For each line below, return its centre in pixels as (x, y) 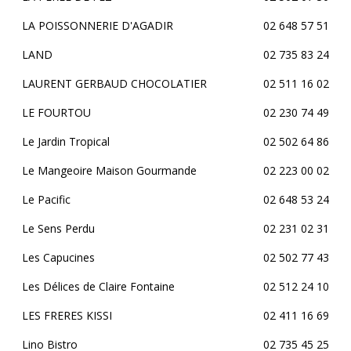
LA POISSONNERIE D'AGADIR (98, 25)
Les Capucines (58, 257)
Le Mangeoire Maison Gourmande (109, 170)
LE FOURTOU (56, 112)
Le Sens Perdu (58, 228)
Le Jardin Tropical (66, 141)
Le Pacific (46, 199)
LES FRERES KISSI (67, 315)
